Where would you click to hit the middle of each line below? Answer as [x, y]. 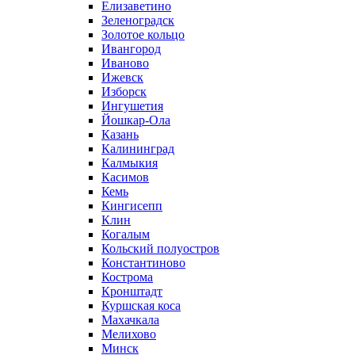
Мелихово [129, 334]
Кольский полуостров [160, 248]
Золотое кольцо [143, 34]
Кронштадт [132, 291]
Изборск [124, 92]
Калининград [138, 149]
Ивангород [131, 49]
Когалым [126, 234]
